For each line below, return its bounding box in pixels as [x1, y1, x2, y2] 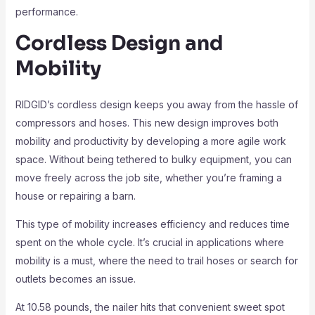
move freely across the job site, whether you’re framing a [15, 172, 282, 184]
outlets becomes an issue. [15, 273, 136, 285]
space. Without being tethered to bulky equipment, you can [15, 153, 292, 165]
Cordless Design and [15, 31, 224, 56]
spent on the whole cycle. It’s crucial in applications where [15, 236, 284, 248]
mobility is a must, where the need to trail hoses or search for [15, 255, 298, 266]
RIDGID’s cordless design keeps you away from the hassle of [15, 98, 298, 110]
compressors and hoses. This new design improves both [15, 117, 278, 129]
